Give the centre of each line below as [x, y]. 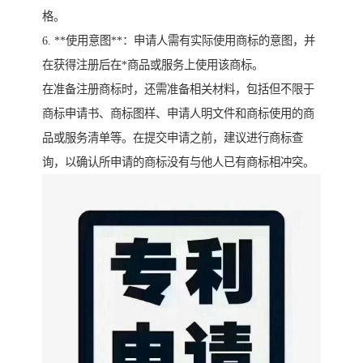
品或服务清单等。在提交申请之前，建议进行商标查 [173, 138]
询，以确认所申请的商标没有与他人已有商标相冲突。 [178, 162]
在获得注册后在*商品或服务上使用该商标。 [153, 65]
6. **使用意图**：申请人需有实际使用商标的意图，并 [179, 41]
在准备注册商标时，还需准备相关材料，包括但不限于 [178, 90]
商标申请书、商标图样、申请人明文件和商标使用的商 [178, 114]
